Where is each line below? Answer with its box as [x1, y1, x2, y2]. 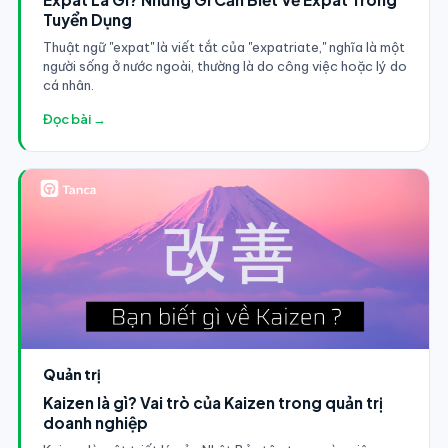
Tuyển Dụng [42, 9, 132, 29]
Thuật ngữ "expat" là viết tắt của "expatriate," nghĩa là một [42, 38, 405, 55]
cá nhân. [42, 76, 94, 93]
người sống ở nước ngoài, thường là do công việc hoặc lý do [42, 57, 407, 74]
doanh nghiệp [42, 412, 148, 432]
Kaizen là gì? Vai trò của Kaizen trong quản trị [42, 392, 383, 412]
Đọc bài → [42, 110, 106, 127]
